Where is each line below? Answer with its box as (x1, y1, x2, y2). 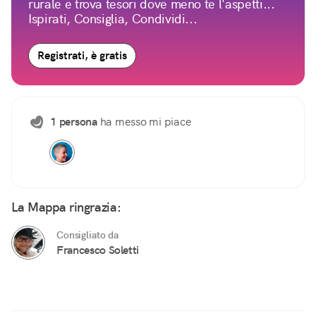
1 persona (50, 114, 97, 130)
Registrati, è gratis (37, 48, 127, 63)
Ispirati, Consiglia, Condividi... (28, 11, 197, 28)
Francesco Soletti (56, 243, 140, 258)
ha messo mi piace (97, 114, 192, 130)
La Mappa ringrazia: (11, 199, 121, 216)
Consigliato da (56, 229, 119, 242)
